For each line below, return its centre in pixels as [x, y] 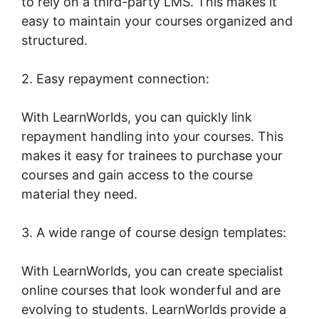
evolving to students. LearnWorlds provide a [154, 309]
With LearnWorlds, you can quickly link [137, 117]
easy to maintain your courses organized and [157, 21]
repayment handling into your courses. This [152, 136]
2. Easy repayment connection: [115, 78]
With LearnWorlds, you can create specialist [152, 271]
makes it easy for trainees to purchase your [152, 155]
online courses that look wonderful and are [151, 290]
